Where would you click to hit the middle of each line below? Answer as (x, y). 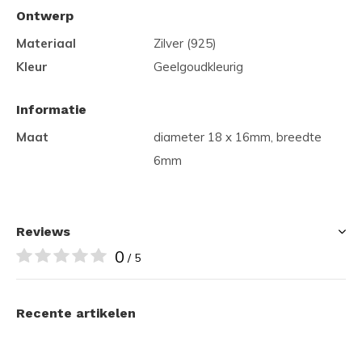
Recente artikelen (76, 313)
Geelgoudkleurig (198, 67)
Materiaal (46, 43)
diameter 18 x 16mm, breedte (238, 137)
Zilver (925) (185, 43)
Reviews (43, 232)
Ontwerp (45, 16)
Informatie (51, 109)
